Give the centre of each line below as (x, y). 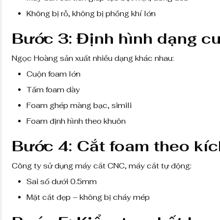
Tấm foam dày (53, 89)
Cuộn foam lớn (54, 74)
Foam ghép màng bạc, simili (79, 105)
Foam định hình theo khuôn (76, 121)
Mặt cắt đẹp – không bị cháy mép (88, 197)
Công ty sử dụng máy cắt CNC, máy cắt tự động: (102, 165)
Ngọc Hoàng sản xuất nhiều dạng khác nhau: (93, 58)
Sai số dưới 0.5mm (62, 181)
